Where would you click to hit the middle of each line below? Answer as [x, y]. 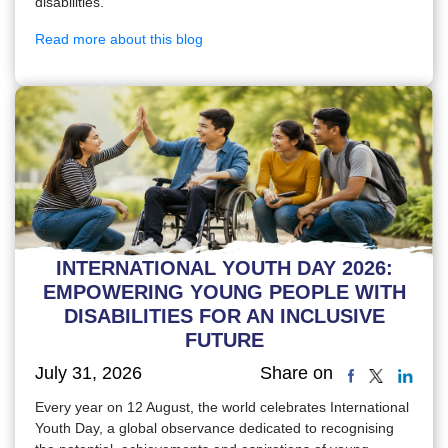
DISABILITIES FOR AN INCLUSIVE [224, 315]
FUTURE [224, 339]
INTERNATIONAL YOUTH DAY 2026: [224, 267]
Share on [296, 373]
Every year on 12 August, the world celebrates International [222, 407]
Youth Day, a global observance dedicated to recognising [214, 428]
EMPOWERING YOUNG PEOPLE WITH [224, 291]
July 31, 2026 [88, 372]
